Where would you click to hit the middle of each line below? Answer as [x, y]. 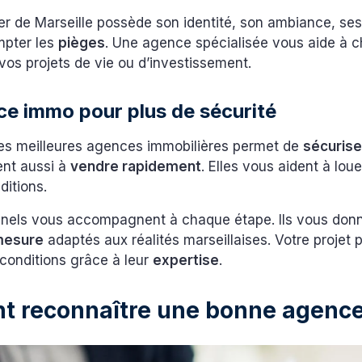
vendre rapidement [136, 167]
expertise [186, 261]
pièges [82, 43]
